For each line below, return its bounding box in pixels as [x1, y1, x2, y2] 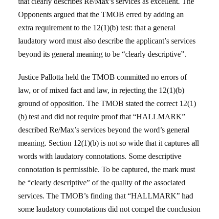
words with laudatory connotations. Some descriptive [18, 152, 182, 160]
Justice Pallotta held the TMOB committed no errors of [18, 73, 187, 81]
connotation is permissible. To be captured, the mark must [18, 165, 196, 174]
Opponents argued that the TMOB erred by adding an [18, 10, 184, 19]
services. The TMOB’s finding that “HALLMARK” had [18, 192, 194, 200]
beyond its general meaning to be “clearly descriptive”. [18, 50, 187, 58]
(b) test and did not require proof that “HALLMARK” [18, 112, 186, 121]
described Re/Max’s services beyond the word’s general [18, 126, 190, 134]
